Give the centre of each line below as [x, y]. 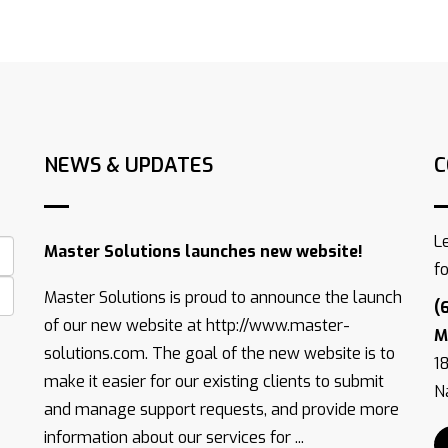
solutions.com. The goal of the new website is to [219, 354]
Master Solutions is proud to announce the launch [223, 298]
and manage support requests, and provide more [221, 410]
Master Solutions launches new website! [203, 252]
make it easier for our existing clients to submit [214, 382]
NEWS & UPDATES [128, 166]
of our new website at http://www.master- [197, 326]
